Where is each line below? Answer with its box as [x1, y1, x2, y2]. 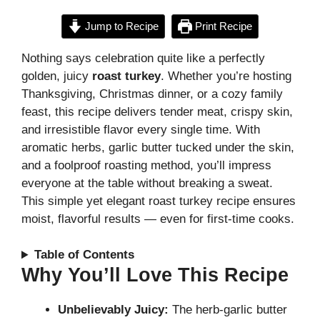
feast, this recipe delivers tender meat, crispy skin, [21, 104, 293, 119]
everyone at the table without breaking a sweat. [21, 176, 273, 190]
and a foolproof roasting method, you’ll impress [21, 158, 271, 172]
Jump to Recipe [82, 19, 159, 32]
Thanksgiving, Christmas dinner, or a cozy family [21, 86, 283, 101]
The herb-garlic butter [169, 303, 287, 317]
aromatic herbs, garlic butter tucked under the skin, [21, 140, 294, 154]
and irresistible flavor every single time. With [21, 122, 260, 136]
